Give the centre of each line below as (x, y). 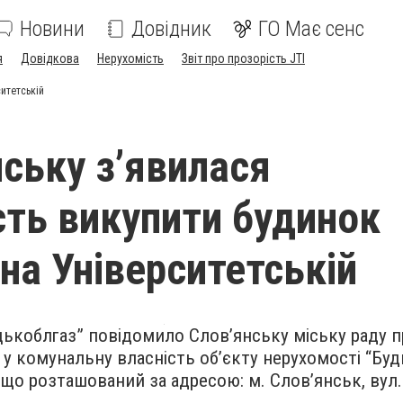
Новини (52, 29)
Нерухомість (130, 58)
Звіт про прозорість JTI (243, 58)
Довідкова (50, 58)
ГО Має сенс (311, 29)
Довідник (171, 29)
